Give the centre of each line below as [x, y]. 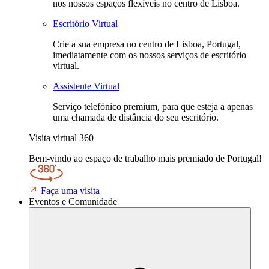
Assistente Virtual [86, 86]
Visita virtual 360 [61, 138]
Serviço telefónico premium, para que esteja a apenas [153, 107]
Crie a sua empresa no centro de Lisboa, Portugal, [147, 44]
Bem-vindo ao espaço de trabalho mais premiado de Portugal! [145, 158]
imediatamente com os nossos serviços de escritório [150, 55]
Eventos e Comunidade [73, 201]
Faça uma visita [70, 191]
